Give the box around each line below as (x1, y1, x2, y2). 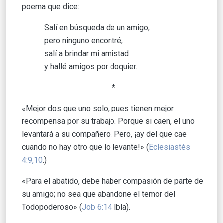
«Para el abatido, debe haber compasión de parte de (22, 176, 203, 186)
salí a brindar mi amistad (44, 49, 129, 59)
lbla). (112, 202, 130, 212)
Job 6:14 (82, 202, 112, 212)
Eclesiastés (149, 142, 190, 152)
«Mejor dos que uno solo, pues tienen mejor (22, 104, 174, 113)
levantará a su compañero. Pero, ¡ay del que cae (22, 129, 187, 139)
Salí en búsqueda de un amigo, (44, 23, 150, 33)
